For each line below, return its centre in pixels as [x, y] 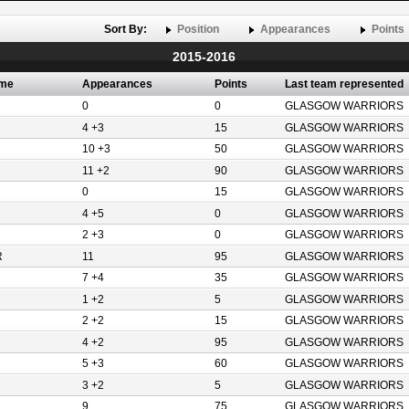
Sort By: [126, 29]
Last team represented [344, 84]
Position [198, 29]
